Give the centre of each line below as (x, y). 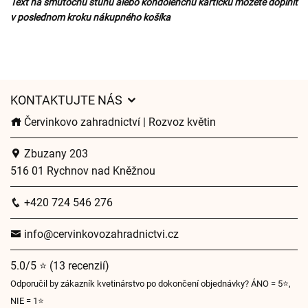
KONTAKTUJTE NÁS (68, 100)
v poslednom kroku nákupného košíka (90, 17)
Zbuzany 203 (55, 154)
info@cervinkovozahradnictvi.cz (100, 234)
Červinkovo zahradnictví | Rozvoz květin (119, 122)
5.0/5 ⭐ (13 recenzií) (60, 266)
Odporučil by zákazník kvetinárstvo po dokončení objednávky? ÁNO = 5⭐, (151, 284)
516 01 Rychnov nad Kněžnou (83, 171)
